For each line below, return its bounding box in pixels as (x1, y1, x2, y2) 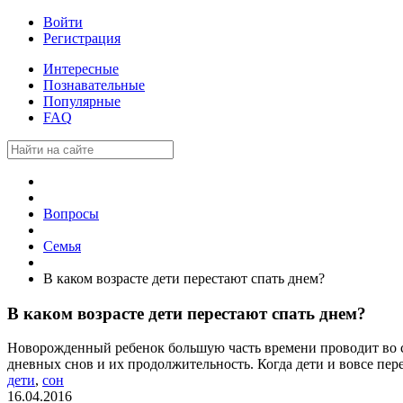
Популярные (43, 94, 121, 109)
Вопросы (43, 206, 99, 221)
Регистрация (43, 31, 121, 46)
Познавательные (43, 77, 145, 93)
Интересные (43, 61, 119, 76)
